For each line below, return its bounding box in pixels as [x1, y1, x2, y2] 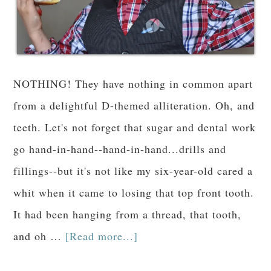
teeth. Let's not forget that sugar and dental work [13, 119, 256, 134]
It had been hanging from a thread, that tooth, [13, 206, 242, 221]
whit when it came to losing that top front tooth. [13, 184, 255, 200]
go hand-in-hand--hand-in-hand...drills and [13, 141, 227, 156]
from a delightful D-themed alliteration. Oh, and [13, 97, 255, 113]
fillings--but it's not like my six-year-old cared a [13, 163, 253, 178]
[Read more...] [65, 228, 139, 243]
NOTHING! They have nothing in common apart [13, 76, 253, 91]
